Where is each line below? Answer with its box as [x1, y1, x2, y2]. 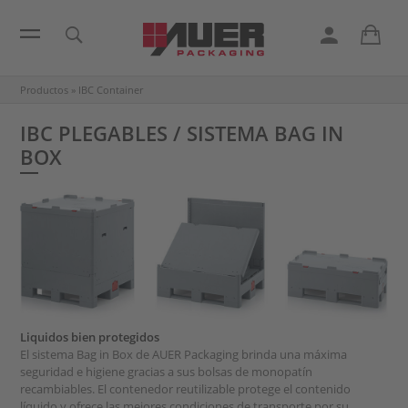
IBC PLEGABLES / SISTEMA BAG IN [20, 119, 344, 148]
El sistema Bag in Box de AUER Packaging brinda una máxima [20, 345, 348, 362]
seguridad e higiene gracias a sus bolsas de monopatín [20, 362, 313, 380]
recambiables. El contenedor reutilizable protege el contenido [20, 380, 352, 397]
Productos [20, 82, 69, 97]
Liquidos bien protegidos [20, 328, 160, 345]
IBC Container [78, 82, 144, 97]
